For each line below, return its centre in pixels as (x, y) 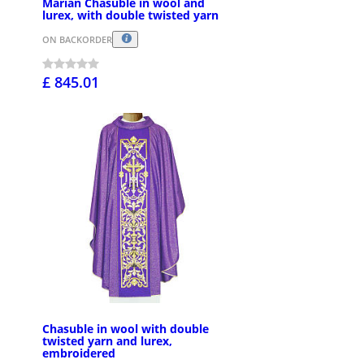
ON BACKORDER (77, 40)
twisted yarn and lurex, (107, 341)
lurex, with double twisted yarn (130, 15)
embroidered (79, 353)
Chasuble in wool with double (126, 329)
